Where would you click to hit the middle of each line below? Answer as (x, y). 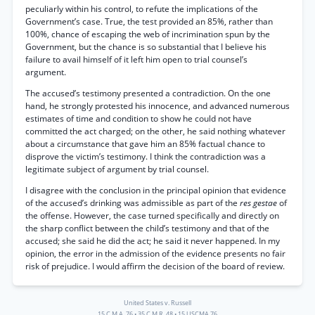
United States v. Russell (157, 303)
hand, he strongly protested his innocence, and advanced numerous (157, 106)
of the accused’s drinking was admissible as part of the (133, 203)
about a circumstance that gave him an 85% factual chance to (145, 144)
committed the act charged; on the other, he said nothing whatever (155, 131)
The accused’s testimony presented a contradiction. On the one (148, 93)
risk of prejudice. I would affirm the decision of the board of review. (155, 266)
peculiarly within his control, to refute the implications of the (142, 9)
